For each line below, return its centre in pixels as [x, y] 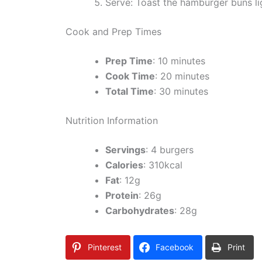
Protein [122, 196]
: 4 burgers [170, 150]
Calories [124, 165]
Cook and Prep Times [113, 32]
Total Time [130, 92]
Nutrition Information [112, 121]
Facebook [175, 247]
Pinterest [105, 247]
